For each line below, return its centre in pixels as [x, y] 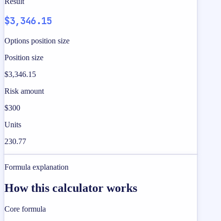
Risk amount [24, 91]
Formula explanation [37, 167]
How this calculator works [71, 188]
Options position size [37, 41]
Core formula [25, 209]
